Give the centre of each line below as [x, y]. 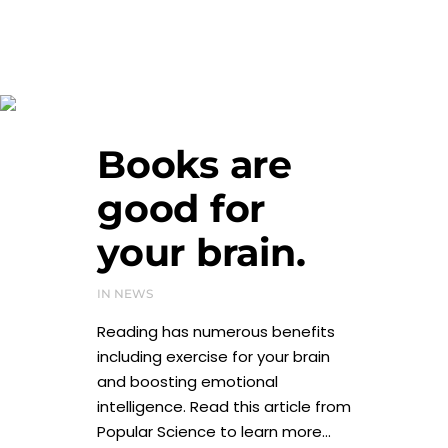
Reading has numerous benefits [216, 331]
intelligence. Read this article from [224, 406]
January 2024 [224, 107]
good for [181, 208]
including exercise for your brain [213, 356]
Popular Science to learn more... [214, 431]
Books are [194, 164]
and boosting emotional [187, 381]
